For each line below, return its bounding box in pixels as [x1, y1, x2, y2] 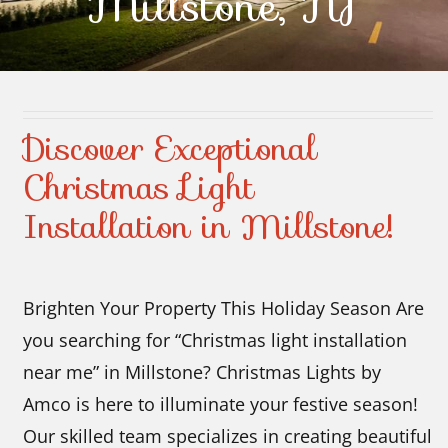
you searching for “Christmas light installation [23, 328, 408, 353]
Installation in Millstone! [23, 200, 394, 253]
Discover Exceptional [23, 122, 318, 175]
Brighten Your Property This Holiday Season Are [23, 296, 425, 321]
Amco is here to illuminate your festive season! [23, 392, 419, 417]
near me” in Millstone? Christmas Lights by [23, 360, 382, 385]
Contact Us [163, 28, 284, 59]
